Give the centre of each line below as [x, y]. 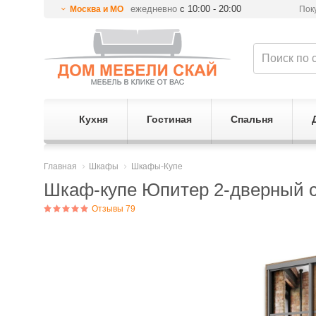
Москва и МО [96, 9]
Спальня [251, 119]
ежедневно [154, 9]
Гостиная [169, 119]
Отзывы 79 [113, 209]
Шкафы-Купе [157, 166]
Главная [60, 166]
